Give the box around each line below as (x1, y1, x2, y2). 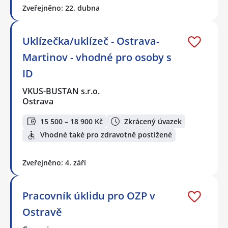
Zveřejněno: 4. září (22, 157, 86, 167)
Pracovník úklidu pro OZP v (22, 188, 155, 203)
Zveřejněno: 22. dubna (22, 3, 100, 13)
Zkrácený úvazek (124, 116, 182, 126)
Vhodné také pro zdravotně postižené (40, 130, 172, 140)
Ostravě (22, 205, 62, 219)
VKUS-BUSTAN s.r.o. (22, 85, 101, 97)
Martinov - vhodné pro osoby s (22, 50, 172, 65)
